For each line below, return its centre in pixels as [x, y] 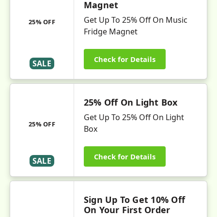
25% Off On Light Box [131, 102]
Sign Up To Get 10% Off [134, 200]
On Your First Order [127, 210]
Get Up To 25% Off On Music [136, 20]
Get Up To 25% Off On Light [134, 117]
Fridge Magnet [112, 31]
